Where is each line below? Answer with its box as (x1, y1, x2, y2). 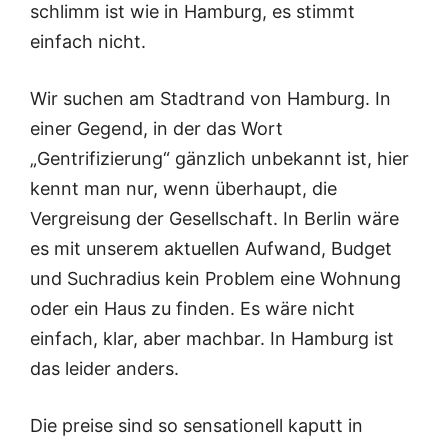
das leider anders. (30, 358, 179, 380)
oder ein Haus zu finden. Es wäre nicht (30, 298, 355, 320)
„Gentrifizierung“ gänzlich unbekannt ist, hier (30, 148, 409, 170)
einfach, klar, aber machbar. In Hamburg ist (30, 328, 394, 350)
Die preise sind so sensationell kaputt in (30, 415, 363, 437)
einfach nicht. (30, 31, 146, 53)
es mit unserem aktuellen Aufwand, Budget (30, 238, 392, 260)
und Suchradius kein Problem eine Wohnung (30, 268, 401, 290)
